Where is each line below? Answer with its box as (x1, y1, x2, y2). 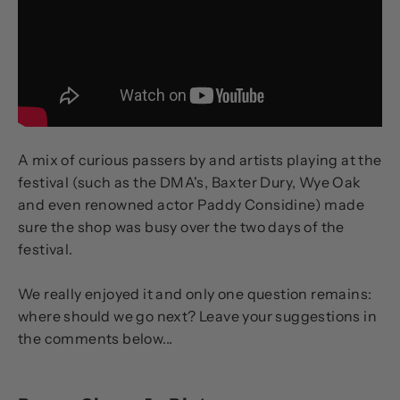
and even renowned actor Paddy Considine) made (18, 196, 364, 214)
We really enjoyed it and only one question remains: (18, 285, 372, 304)
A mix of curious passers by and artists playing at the (18, 151, 382, 170)
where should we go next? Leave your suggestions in (18, 307, 377, 326)
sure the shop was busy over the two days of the (18, 218, 345, 237)
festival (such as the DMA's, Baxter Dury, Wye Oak (18, 173, 362, 192)
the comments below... (18, 329, 173, 348)
